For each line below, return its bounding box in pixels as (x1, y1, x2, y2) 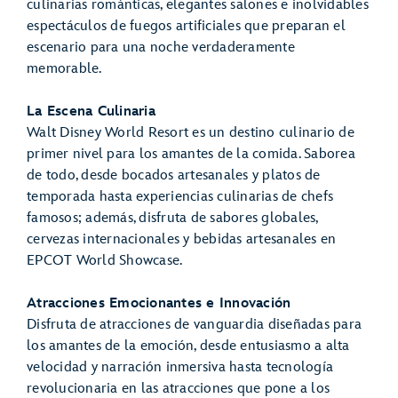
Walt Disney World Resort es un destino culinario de (27, 124, 354, 142)
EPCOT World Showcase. (27, 252, 190, 270)
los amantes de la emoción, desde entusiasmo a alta (27, 338, 350, 355)
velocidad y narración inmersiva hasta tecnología (27, 359, 333, 377)
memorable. (27, 60, 109, 78)
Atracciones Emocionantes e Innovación (27, 295, 291, 313)
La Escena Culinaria (27, 103, 155, 121)
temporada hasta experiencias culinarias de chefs (27, 188, 333, 206)
